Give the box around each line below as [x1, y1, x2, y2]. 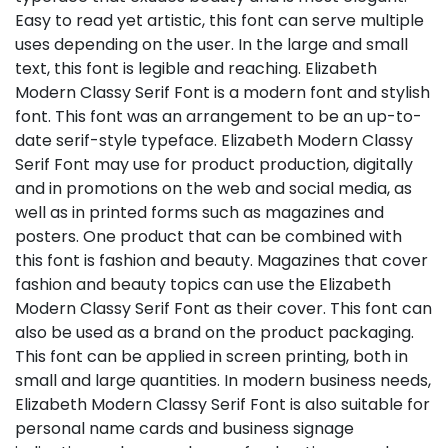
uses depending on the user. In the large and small [15, 33, 408, 57]
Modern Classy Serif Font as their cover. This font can [15, 297, 432, 321]
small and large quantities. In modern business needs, [15, 369, 431, 393]
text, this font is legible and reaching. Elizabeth [15, 57, 377, 81]
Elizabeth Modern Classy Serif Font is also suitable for [15, 393, 430, 417]
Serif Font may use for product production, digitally [15, 153, 413, 177]
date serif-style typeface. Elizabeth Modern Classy [15, 129, 413, 153]
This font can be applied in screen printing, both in [15, 345, 408, 369]
